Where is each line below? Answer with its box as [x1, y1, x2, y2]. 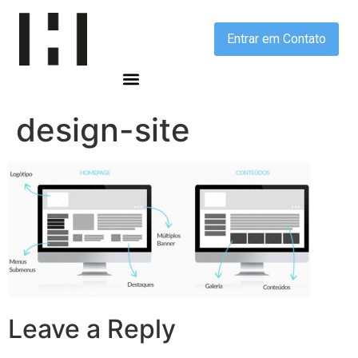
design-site [16, 110, 190, 150]
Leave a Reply [8, 312, 176, 344]
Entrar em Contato [227, 31, 326, 47]
